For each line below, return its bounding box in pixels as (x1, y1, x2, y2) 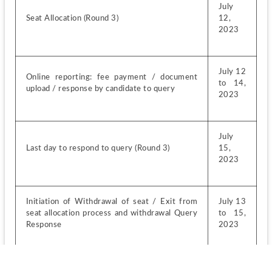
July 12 (218, 67, 246, 76)
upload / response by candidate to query (25, 84, 175, 93)
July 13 (218, 197, 246, 206)
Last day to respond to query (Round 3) (25, 143, 170, 152)
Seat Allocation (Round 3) (25, 13, 119, 22)
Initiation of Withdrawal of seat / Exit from (25, 197, 198, 206)
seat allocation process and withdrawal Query (25, 208, 198, 217)
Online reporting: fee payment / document (25, 72, 198, 81)
